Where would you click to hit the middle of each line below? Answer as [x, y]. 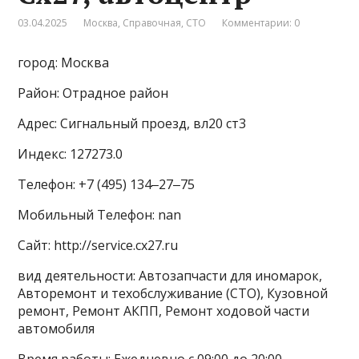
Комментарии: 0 [261, 23]
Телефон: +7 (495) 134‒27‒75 [107, 184]
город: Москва [64, 63]
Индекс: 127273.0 [71, 154]
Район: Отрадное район [93, 93]
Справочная [152, 23]
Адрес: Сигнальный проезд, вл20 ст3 [132, 123]
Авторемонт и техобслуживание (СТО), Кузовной [173, 293]
